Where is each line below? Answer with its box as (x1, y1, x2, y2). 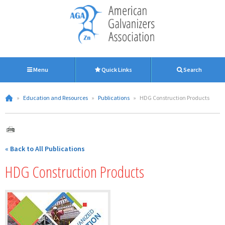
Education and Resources (23, 94, 88, 101)
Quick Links (100, 66, 133, 73)
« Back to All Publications (5, 144, 85, 153)
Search (182, 66, 202, 73)
